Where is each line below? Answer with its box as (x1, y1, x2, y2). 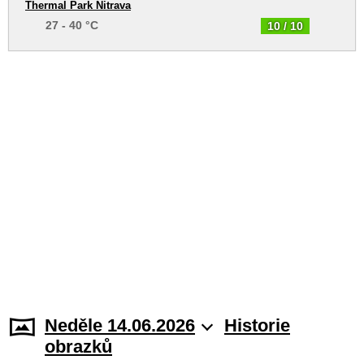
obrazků (45, 336, 112, 357)
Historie (224, 315, 290, 336)
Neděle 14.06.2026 (45, 315, 195, 336)
